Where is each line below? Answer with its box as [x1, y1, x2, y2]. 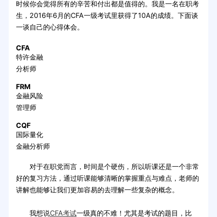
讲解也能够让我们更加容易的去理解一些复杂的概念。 [15, 185, 179, 194]
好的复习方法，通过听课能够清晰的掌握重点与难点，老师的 [15, 173, 199, 182]
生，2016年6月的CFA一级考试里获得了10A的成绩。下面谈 [15, 11, 198, 20]
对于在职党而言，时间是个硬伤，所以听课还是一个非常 [15, 162, 199, 170]
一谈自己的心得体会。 [15, 23, 84, 31]
